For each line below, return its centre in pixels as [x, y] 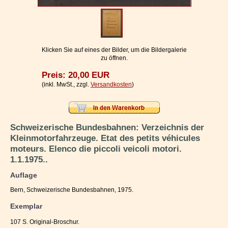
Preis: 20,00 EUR [76, 75]
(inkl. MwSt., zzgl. [66, 85]
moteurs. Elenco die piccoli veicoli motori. [96, 149]
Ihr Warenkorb [30, 49]
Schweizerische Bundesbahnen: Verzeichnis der [107, 127]
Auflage [24, 175]
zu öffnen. [114, 58]
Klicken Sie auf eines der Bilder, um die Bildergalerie [114, 50]
